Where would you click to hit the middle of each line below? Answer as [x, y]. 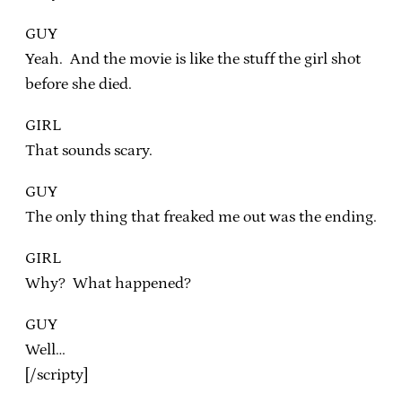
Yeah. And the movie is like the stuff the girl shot [193, 59]
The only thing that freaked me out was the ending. [201, 217]
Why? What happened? [108, 283]
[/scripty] [57, 375]
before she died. [79, 84]
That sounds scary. [89, 150]
